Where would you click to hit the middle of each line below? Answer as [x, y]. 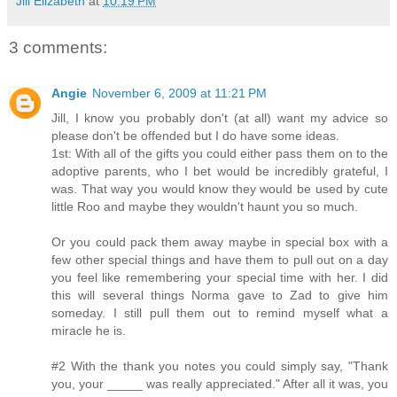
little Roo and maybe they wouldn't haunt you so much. [205, 207]
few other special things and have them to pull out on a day [220, 260]
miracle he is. [89, 331]
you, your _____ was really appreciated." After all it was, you [220, 384]
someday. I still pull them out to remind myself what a [220, 313]
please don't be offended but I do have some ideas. [195, 136]
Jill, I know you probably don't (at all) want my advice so [220, 118]
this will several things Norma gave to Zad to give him [220, 296]
